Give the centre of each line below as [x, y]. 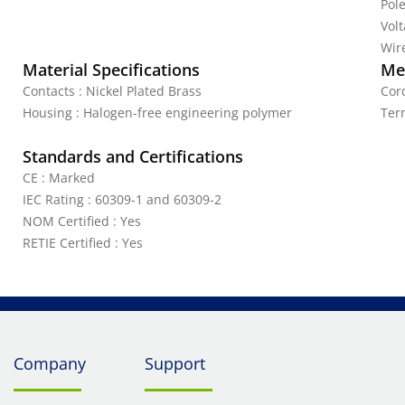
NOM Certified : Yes [82, 221]
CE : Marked [59, 178]
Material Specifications [111, 70]
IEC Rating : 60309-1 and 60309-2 [122, 199]
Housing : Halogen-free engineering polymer [157, 113]
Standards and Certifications [133, 156]
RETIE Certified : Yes [83, 243]
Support [174, 363]
